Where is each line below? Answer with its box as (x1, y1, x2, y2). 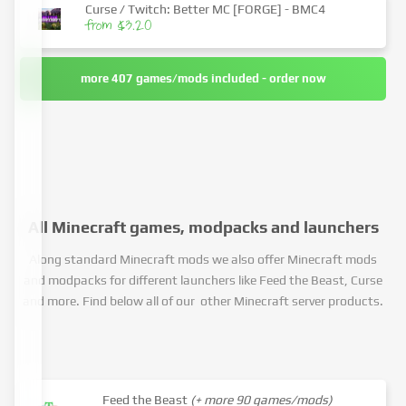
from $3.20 (85, 15, 152, 39)
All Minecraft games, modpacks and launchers (27, 217, 379, 237)
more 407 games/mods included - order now (80, 72, 326, 85)
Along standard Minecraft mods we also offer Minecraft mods (29, 252, 377, 266)
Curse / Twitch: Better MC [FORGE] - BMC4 (85, 2, 326, 16)
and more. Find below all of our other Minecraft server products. (23, 294, 383, 308)
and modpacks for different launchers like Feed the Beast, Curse (24, 273, 382, 287)
